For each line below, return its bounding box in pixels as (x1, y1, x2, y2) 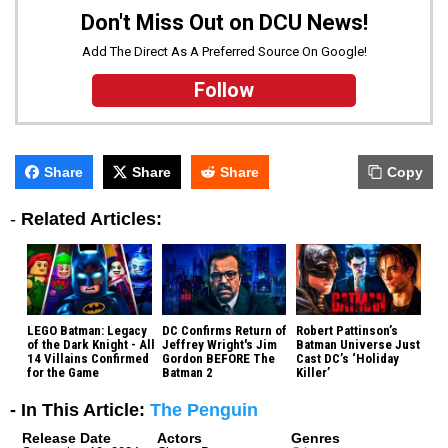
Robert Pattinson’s (296, 322, 399, 338)
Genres (291, 429, 341, 446)
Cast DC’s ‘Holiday (296, 350, 400, 366)
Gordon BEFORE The (161, 350, 275, 366)
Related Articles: (21, 209, 162, 230)
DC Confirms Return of (161, 322, 287, 338)
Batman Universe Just (296, 336, 421, 352)
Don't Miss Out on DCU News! (80, 10, 368, 36)
